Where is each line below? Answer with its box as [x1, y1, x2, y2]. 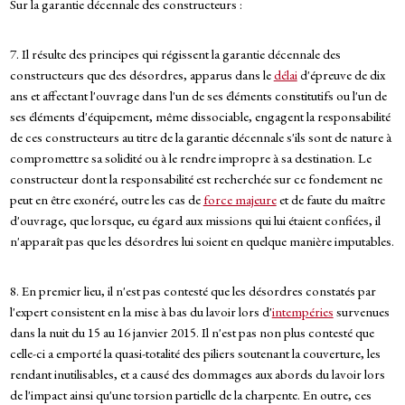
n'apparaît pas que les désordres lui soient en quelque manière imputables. [9, 232, 394, 250]
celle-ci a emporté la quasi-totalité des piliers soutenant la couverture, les [9, 344, 381, 363]
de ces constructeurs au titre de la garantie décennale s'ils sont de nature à [9, 128, 391, 146]
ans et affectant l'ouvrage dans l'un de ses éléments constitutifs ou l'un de [9, 87, 387, 105]
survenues [333, 303, 390, 321]
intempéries [271, 303, 334, 321]
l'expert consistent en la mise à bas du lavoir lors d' [9, 303, 272, 321]
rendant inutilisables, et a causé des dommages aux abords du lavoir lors [9, 365, 385, 383]
